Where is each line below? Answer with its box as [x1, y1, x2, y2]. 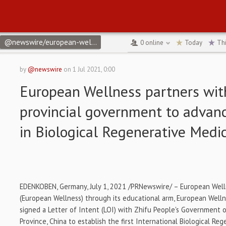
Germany [60, 182, 87, 191]
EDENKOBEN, [20, 182, 60, 191]
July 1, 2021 [90, 182, 127, 191]
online [144, 38, 163, 47]
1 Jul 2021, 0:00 [73, 65, 116, 74]
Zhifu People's [134, 205, 180, 214]
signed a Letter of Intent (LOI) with [20, 205, 135, 214]
